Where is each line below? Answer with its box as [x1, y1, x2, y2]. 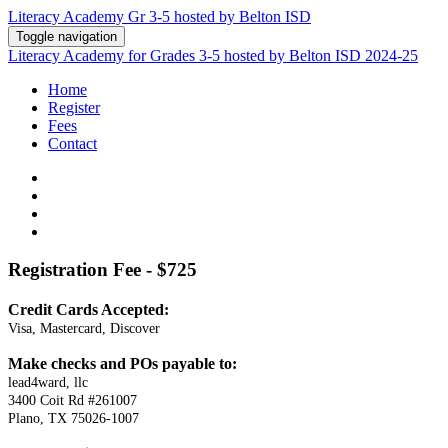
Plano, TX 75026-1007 [8, 411, 139, 426]
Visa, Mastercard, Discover [8, 321, 160, 336]
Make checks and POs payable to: [8, 355, 237, 372]
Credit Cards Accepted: [8, 301, 169, 318]
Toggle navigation [16, 29, 117, 44]
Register [48, 99, 100, 116]
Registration [8, 259, 113, 280]
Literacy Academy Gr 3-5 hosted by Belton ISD [8, 8, 311, 25]
